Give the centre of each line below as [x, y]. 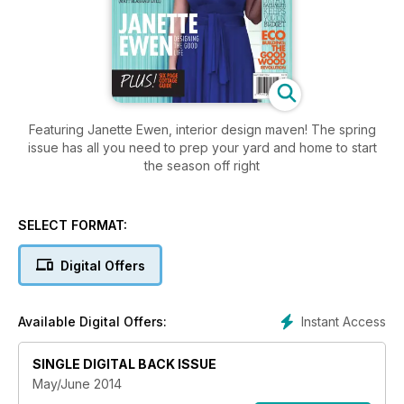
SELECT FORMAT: [73, 225]
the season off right [202, 166]
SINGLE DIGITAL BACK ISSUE [124, 364]
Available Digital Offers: [92, 322]
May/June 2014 [77, 384]
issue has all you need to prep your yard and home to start [202, 148]
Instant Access [344, 322]
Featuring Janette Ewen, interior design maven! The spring [202, 130]
